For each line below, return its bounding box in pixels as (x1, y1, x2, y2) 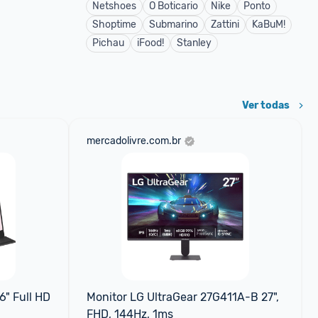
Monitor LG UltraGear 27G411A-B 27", (86, 290, 279, 304)
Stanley (177, 37, 212, 49)
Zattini (211, 18, 239, 31)
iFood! (137, 37, 164, 49)
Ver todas (242, 99, 290, 111)
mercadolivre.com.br (86, 135, 181, 147)
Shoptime (92, 18, 136, 31)
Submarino (149, 18, 198, 31)
